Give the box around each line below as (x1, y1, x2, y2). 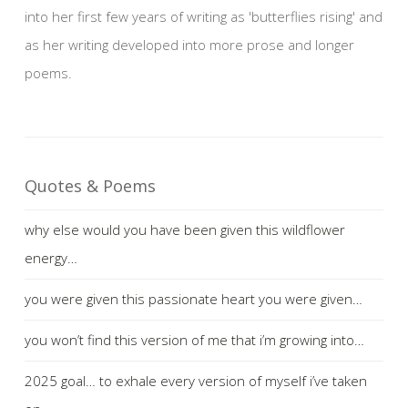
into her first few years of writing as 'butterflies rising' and (25, 6, 382, 25)
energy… (25, 248, 77, 267)
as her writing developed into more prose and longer (25, 35, 354, 54)
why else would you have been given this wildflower (25, 219, 345, 239)
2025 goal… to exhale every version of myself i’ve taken (25, 371, 367, 390)
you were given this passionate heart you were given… (25, 289, 362, 308)
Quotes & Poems (25, 174, 156, 197)
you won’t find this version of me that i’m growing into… (25, 330, 364, 349)
